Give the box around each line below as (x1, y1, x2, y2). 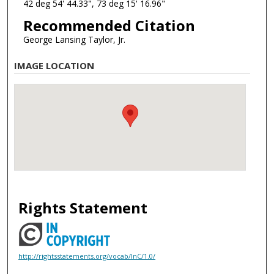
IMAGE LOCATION (14, 59, 95, 72)
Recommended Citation (23, 15, 195, 36)
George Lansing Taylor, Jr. (23, 34, 125, 46)
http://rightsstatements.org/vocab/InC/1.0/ (18, 251, 156, 261)
